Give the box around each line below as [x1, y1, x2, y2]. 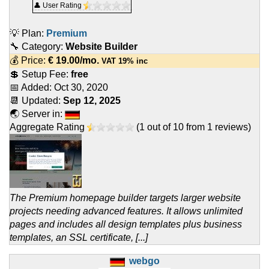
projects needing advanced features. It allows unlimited [10, 206, 243, 217]
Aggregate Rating [10, 122, 87, 133]
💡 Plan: [10, 28, 46, 39]
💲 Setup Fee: [10, 69, 71, 80]
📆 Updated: [10, 95, 63, 106]
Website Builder [65, 41, 138, 52]
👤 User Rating [34, 1, 83, 10]
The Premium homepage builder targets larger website [10, 193, 241, 204]
